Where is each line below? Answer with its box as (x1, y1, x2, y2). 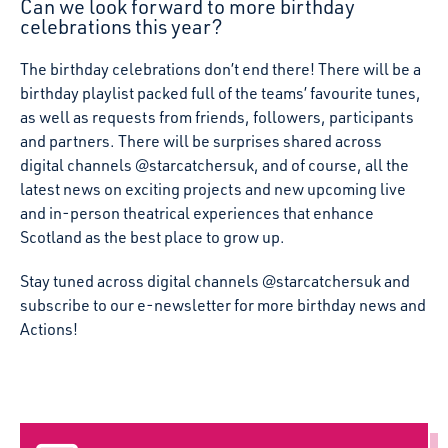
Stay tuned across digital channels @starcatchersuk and (20, 271, 410, 291)
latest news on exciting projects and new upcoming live (20, 179, 406, 199)
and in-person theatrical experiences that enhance (20, 203, 374, 223)
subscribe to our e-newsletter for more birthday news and (20, 295, 426, 315)
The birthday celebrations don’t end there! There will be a (20, 59, 421, 79)
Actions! (20, 319, 78, 339)
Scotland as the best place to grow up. (20, 227, 288, 247)
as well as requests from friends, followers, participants (20, 107, 414, 127)
